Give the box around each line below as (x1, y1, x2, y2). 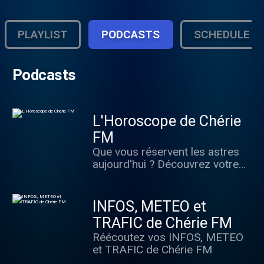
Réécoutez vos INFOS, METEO (92, 230, 243, 245)
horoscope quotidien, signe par (92, 169, 246, 183)
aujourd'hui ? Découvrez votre (92, 157, 239, 171)
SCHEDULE (193, 28, 250, 42)
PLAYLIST (18, 28, 68, 42)
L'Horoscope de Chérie (92, 111, 241, 130)
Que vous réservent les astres (92, 144, 239, 159)
